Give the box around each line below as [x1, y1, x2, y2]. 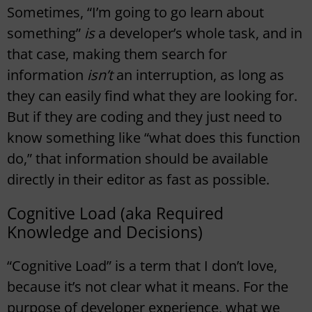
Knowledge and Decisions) [7, 221, 203, 244]
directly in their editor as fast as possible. [7, 170, 270, 189]
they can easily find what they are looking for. [7, 86, 297, 106]
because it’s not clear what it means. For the [7, 277, 288, 297]
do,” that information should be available [7, 149, 268, 169]
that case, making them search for [7, 45, 227, 64]
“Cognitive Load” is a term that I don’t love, [7, 256, 277, 276]
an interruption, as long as [116, 65, 284, 85]
